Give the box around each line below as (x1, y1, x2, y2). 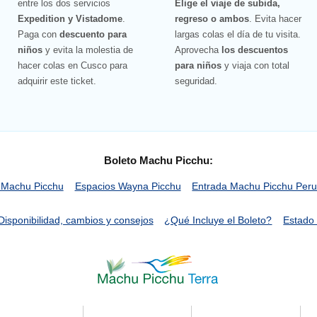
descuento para (59, 29, 127, 40)
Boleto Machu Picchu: (104, 154, 213, 166)
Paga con (18, 29, 59, 40)
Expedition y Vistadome (18, 13, 122, 25)
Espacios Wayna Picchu (74, 180, 181, 192)
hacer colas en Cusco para (18, 60, 127, 71)
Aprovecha (175, 45, 222, 56)
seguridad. (175, 76, 218, 87)
